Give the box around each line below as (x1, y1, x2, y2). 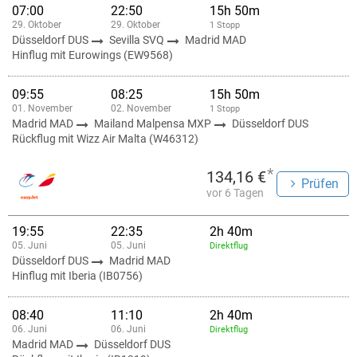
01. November (12, 103, 73, 114)
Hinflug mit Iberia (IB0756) (12, 269, 143, 282)
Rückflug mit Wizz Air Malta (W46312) (12, 132, 198, 145)
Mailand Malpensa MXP (94, 117, 214, 130)
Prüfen (301, 176, 339, 191)
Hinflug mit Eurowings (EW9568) (12, 49, 173, 61)
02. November (111, 103, 171, 114)
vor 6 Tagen (206, 186, 264, 199)
